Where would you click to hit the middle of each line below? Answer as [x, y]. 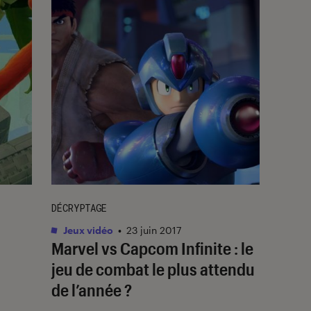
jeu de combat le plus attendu [153, 269]
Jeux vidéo [87, 230]
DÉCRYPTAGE [79, 208]
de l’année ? [92, 289]
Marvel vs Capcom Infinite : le [152, 248]
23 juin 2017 [154, 230]
